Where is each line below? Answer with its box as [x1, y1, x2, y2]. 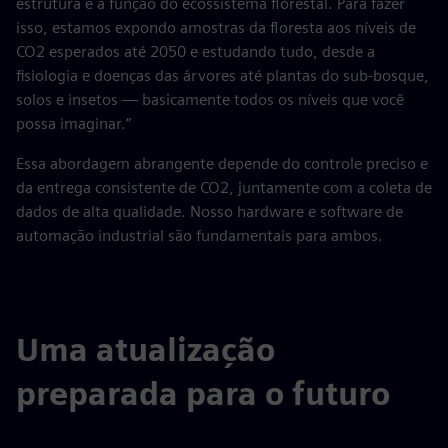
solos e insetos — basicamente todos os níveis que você [16, 90, 404, 109]
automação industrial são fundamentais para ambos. [16, 226, 383, 245]
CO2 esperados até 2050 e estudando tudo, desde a [16, 42, 375, 61]
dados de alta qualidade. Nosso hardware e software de [16, 202, 403, 221]
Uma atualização [16, 330, 275, 369]
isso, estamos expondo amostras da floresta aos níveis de [16, 18, 416, 37]
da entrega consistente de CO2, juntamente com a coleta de [16, 178, 432, 197]
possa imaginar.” [16, 114, 131, 133]
